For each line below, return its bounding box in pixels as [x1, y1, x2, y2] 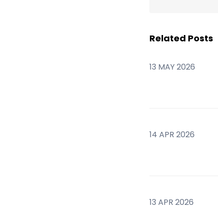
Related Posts [149, 32, 213, 44]
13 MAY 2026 [149, 61, 195, 73]
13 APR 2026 [149, 196, 194, 208]
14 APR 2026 [149, 128, 195, 140]
